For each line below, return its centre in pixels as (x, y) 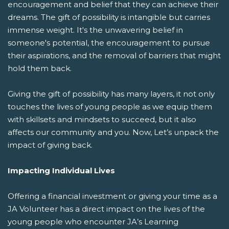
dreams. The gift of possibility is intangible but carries (109, 17)
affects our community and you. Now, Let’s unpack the (113, 132)
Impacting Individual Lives (61, 170)
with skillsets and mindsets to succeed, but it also (102, 119)
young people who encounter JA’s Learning (93, 221)
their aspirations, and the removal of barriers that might (114, 55)
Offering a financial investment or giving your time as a (112, 196)
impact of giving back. (50, 145)
